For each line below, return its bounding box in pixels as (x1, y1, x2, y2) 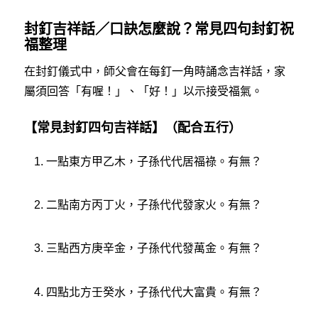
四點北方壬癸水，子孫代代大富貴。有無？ (45, 285, 262, 298)
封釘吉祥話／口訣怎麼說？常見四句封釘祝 (23, 21, 294, 37)
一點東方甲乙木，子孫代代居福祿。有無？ (45, 155, 262, 168)
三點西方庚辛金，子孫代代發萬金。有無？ (45, 242, 262, 255)
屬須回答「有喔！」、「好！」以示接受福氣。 (23, 85, 263, 98)
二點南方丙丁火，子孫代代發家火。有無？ (45, 199, 262, 212)
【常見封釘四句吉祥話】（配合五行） (23, 119, 241, 136)
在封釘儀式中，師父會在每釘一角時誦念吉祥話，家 (23, 65, 285, 78)
